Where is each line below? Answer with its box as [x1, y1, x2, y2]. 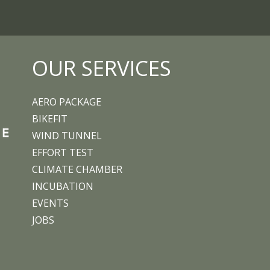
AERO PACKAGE [32, 95, 101, 108]
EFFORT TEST [32, 146, 93, 159]
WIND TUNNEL [32, 129, 102, 142]
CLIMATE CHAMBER [32, 163, 122, 176]
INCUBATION [32, 180, 93, 193]
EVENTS [32, 196, 69, 210]
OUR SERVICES [32, 54, 171, 82]
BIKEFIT [32, 112, 67, 125]
